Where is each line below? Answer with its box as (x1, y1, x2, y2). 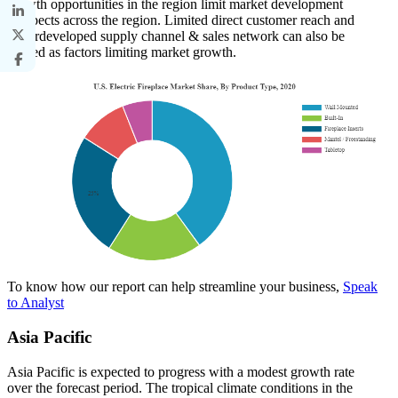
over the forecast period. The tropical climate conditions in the (7, 379, 353, 395)
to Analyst (7, 295, 64, 311)
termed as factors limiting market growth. (7, 44, 243, 60)
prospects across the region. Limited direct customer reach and (7, 12, 354, 28)
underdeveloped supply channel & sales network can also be (7, 28, 345, 44)
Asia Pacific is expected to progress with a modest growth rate (7, 363, 354, 379)
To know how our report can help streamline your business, (7, 279, 343, 295)
